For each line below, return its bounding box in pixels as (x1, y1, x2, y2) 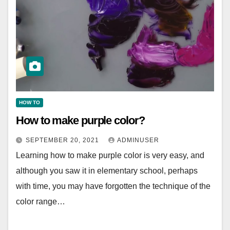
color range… (16, 197, 65, 206)
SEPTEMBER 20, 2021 (26, 136, 101, 144)
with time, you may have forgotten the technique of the (16, 181, 210, 190)
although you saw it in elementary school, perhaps (16, 166, 198, 175)
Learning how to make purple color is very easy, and (16, 150, 204, 160)
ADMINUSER (117, 136, 159, 144)
